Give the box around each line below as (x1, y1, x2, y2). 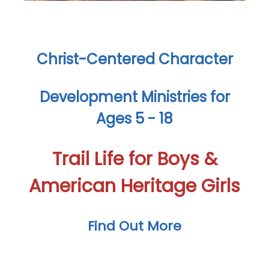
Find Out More (88, 217, 181, 235)
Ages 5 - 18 (96, 109, 173, 128)
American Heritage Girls (29, 174, 240, 199)
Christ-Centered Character (36, 49, 233, 69)
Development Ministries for (39, 87, 230, 107)
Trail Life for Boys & (52, 147, 217, 172)
